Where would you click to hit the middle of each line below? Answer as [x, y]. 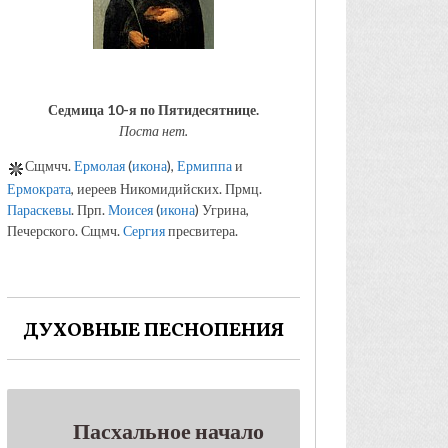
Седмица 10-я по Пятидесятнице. [153, 109]
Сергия [144, 231]
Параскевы [39, 210]
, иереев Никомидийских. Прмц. [166, 189]
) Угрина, [222, 210]
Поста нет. [153, 130]
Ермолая [99, 165]
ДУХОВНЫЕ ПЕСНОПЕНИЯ [153, 331]
